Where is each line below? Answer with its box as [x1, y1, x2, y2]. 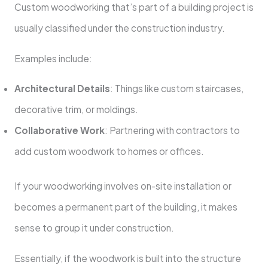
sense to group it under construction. [14, 222, 174, 234]
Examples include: [14, 52, 92, 64]
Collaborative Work [14, 124, 105, 136]
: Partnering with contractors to [104, 124, 240, 136]
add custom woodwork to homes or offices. [14, 145, 204, 157]
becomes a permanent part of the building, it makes [14, 201, 237, 213]
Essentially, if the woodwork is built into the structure [14, 252, 241, 264]
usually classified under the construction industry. [14, 22, 225, 34]
